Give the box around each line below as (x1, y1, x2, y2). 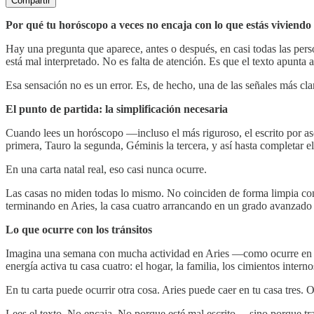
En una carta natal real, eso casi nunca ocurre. (6, 163, 207, 175)
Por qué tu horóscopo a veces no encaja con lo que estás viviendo (6, 18, 311, 31)
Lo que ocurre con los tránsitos (6, 223, 152, 235)
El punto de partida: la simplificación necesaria (6, 102, 228, 115)
